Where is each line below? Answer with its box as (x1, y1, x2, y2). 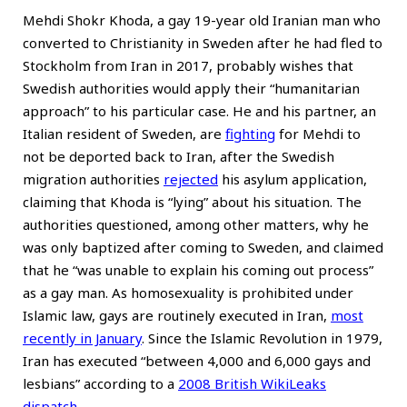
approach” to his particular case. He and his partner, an (23, 101, 376, 120)
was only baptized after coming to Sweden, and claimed (23, 237, 383, 256)
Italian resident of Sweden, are (23, 124, 225, 143)
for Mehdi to (275, 124, 361, 143)
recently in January (23, 328, 142, 347)
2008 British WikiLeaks (178, 373, 326, 392)
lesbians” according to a (23, 373, 178, 392)
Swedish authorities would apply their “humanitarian (23, 78, 360, 97)
